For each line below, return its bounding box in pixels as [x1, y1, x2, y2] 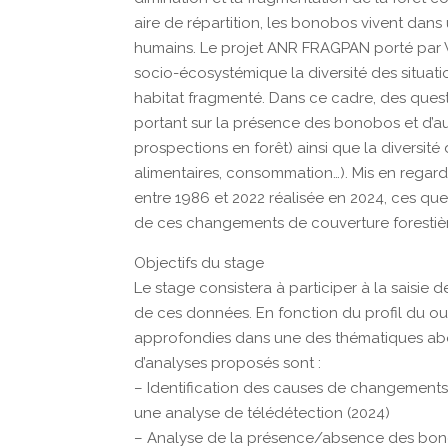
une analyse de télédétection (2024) [134, 404, 391, 422]
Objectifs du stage [134, 254, 265, 272]
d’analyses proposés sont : [134, 354, 322, 372]
